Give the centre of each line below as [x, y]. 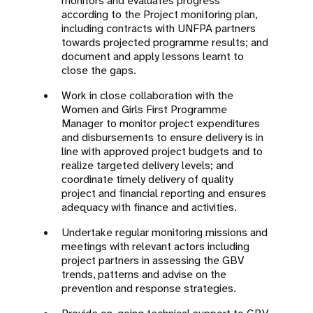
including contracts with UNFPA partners [159, 28]
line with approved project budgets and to [162, 151]
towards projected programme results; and [165, 42]
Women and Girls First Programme [144, 109]
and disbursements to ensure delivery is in [162, 137]
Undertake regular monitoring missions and [165, 232]
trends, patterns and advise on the [144, 274]
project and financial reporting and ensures [164, 193]
